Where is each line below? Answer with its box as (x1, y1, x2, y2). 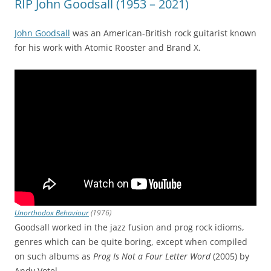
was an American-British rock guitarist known (70, 27, 256, 39)
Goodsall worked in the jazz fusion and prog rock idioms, (15, 221, 244, 233)
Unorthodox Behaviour (15, 207, 89, 218)
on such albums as (15, 250, 93, 262)
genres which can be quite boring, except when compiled (15, 235, 247, 247)
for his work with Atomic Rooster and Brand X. (15, 41, 201, 53)
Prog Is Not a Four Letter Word (93, 250, 211, 262)
